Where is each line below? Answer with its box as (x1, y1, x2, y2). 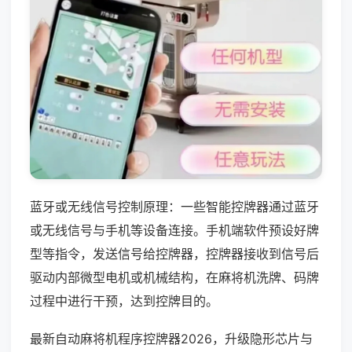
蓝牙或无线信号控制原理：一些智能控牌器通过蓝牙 (30, 198, 319, 214)
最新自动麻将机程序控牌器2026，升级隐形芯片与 (30, 330, 313, 346)
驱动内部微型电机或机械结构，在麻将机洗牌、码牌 (30, 269, 319, 285)
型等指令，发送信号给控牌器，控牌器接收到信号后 (30, 245, 319, 262)
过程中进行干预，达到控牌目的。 (30, 292, 218, 309)
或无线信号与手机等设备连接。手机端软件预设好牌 (30, 222, 319, 238)
